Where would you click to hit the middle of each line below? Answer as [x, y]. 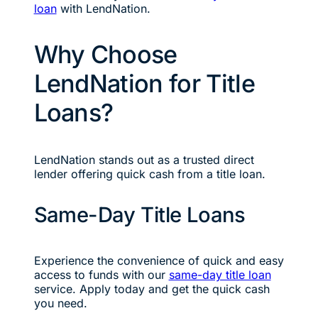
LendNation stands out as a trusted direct [144, 160]
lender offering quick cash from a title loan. [149, 174]
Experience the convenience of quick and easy [159, 260]
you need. [60, 303]
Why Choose [105, 55]
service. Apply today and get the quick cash [152, 289]
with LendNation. [103, 9]
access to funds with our [101, 274]
